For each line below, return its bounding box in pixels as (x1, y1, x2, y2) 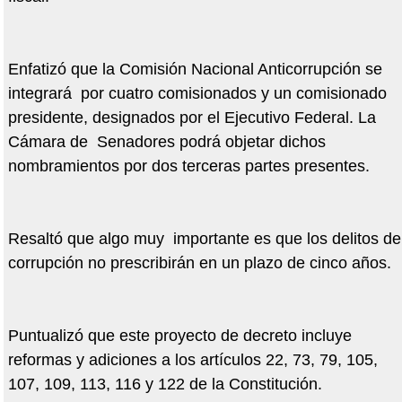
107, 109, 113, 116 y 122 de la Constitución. (7, 375, 322, 394)
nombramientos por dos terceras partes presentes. (7, 157, 370, 176)
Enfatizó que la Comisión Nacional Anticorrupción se (7, 60, 382, 79)
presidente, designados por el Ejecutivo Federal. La (7, 109, 376, 127)
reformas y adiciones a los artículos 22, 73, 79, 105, (7, 351, 378, 370)
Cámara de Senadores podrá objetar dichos (7, 133, 326, 152)
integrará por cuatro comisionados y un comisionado (7, 84, 387, 103)
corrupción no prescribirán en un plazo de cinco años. (7, 254, 391, 273)
